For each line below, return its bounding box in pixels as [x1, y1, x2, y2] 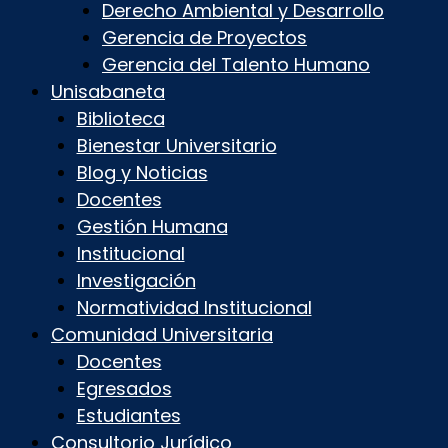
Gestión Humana [76, 214, 228, 240]
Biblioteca [76, 106, 165, 132]
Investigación [76, 268, 196, 294]
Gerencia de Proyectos [102, 25, 307, 51]
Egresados [76, 376, 172, 402]
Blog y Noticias [76, 160, 208, 186]
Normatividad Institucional [76, 295, 312, 321]
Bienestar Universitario [76, 133, 277, 159]
